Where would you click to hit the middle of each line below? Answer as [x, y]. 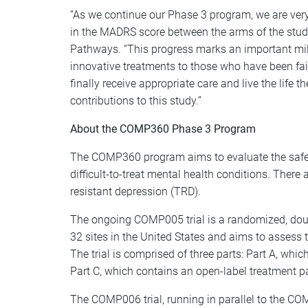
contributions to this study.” [136, 101]
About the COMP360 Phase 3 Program [163, 129]
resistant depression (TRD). [135, 191]
